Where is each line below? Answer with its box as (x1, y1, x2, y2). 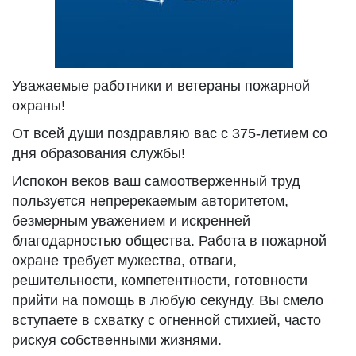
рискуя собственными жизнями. (12, 332, 222, 348)
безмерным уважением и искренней (12, 213, 250, 229)
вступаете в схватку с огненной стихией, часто (12, 312, 321, 328)
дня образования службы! (12, 145, 185, 161)
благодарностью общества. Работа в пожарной (12, 233, 327, 249)
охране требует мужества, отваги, (12, 253, 237, 269)
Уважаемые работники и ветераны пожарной (12, 78, 310, 94)
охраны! (12, 98, 65, 114)
